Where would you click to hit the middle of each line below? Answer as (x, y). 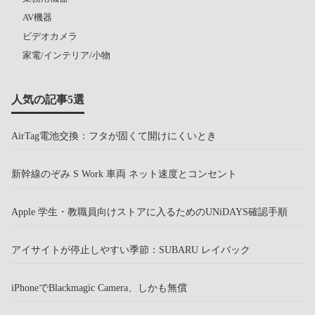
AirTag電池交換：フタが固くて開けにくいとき (114, 135)
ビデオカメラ (50, 36)
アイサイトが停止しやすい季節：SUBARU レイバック (131, 249)
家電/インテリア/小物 (66, 55)
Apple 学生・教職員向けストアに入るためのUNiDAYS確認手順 (149, 211)
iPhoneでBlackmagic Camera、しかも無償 (99, 287)
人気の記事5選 (48, 99)
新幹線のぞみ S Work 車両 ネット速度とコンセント (124, 173)
